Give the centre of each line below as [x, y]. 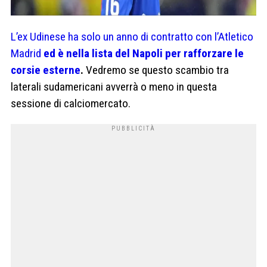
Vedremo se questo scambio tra [156, 70]
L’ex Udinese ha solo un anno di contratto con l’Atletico [132, 36]
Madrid [26, 53]
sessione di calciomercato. [71, 103]
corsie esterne [46, 70]
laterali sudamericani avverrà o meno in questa [114, 86]
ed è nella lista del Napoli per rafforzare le [142, 53]
